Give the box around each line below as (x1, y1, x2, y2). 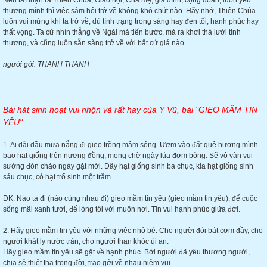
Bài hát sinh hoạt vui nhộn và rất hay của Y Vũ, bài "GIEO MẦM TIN (3, 105, 257, 114)
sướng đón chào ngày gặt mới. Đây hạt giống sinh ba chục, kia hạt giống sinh (3, 162, 253, 170)
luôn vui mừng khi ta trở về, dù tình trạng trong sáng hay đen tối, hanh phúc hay (3, 17, 259, 26)
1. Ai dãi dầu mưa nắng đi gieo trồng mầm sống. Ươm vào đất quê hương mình (3, 141, 258, 149)
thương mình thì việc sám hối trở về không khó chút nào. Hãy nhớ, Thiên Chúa (3, 7, 256, 15)
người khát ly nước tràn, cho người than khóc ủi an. (3, 237, 169, 246)
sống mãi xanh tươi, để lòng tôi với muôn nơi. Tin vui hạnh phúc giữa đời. (3, 205, 240, 213)
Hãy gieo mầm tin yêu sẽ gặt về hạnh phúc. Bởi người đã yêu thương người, (3, 248, 250, 256)
